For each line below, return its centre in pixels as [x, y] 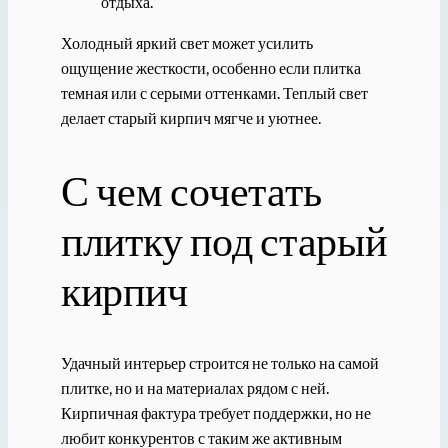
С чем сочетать [191, 189]
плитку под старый [223, 239]
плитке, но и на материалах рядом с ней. [194, 387]
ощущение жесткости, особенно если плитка [210, 67]
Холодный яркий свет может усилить [186, 42]
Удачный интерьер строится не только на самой [219, 362]
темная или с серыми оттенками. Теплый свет [214, 92]
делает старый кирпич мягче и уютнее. [190, 117]
